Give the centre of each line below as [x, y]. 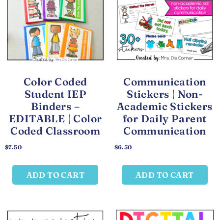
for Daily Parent [165, 118]
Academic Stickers [165, 106]
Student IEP [55, 94]
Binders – [55, 106]
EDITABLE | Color [55, 118]
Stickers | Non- [165, 94]
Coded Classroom [55, 130]
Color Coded [55, 81]
